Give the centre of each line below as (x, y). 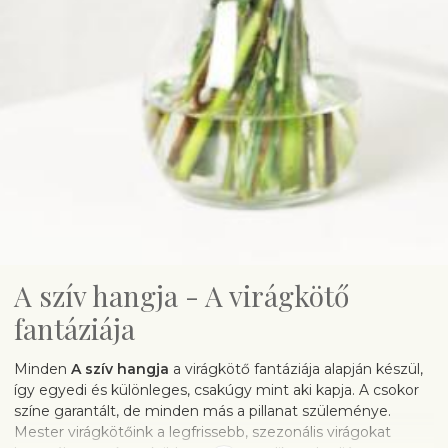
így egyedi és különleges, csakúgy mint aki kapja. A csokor (216, 389)
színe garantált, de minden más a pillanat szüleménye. (202, 410)
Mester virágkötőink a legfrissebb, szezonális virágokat (202, 431)
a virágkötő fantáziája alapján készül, (296, 368)
